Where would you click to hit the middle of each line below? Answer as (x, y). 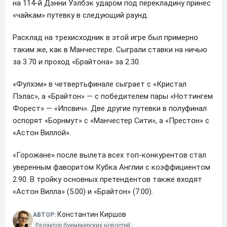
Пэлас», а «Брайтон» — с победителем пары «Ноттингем (113, 96)
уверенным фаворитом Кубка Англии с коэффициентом (111, 167)
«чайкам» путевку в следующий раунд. (81, 15)
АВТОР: (45, 215)
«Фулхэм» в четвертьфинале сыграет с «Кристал (100, 84)
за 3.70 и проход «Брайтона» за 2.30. (77, 62)
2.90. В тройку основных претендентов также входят (107, 179)
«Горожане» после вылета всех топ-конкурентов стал (109, 155)
